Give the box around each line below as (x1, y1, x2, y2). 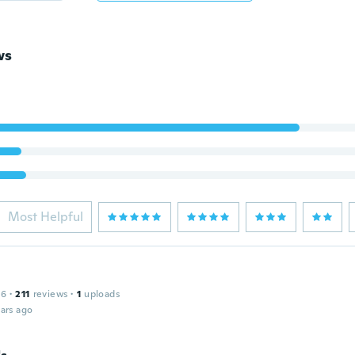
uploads (84, 288, 120, 300)
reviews (32, 288, 68, 300)
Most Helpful (7, 208, 83, 225)
